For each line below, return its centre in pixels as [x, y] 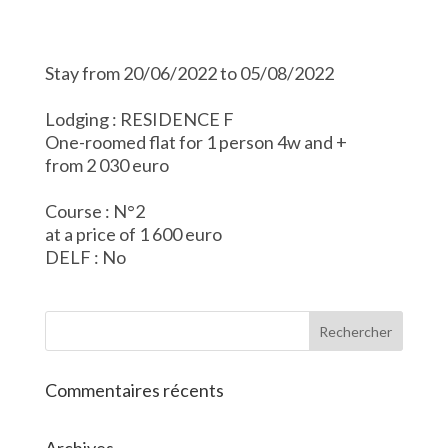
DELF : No [85, 257]
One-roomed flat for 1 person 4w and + [195, 142]
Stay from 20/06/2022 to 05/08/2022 [189, 73]
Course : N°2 [94, 211]
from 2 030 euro [106, 165]
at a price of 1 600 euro [133, 234]
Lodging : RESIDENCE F [139, 119]
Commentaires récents [134, 390]
